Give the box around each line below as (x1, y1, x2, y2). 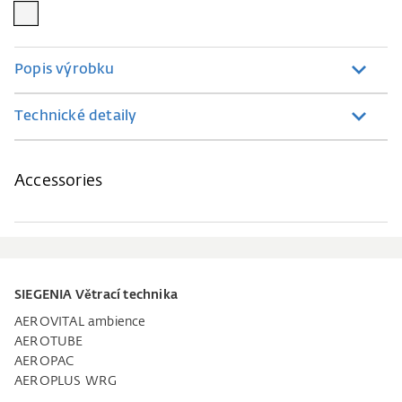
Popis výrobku (14, 63, 115, 77)
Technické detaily (14, 109, 137, 124)
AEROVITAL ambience (14, 316, 146, 328)
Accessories (14, 173, 103, 189)
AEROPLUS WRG (14, 375, 118, 388)
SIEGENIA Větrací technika (14, 289, 178, 301)
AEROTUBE (14, 336, 83, 348)
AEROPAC (14, 355, 74, 368)
